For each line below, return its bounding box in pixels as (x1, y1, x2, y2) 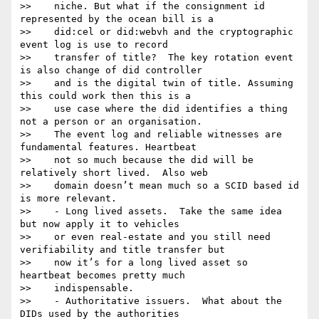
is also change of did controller (20, 65, 202, 76)
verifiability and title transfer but (20, 244, 225, 256)
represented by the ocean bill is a (20, 14, 214, 25)
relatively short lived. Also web (20, 167, 208, 179)
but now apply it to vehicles (20, 219, 179, 230)
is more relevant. (20, 193, 117, 204)
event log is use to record (20, 39, 168, 51)
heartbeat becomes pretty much (20, 270, 185, 281)
